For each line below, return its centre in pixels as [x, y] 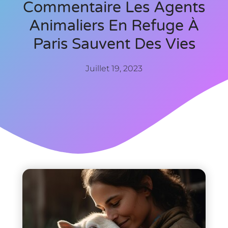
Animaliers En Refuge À [114, 25]
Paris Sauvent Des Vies [114, 44]
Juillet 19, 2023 [114, 68]
